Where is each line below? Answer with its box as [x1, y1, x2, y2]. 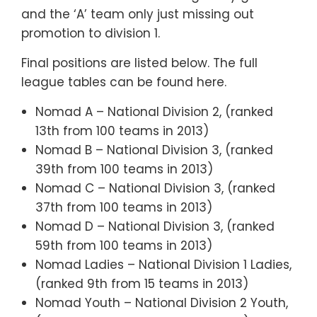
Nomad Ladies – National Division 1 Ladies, [35, 255, 292, 273]
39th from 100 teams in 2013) [35, 160, 213, 178]
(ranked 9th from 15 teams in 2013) [35, 275, 248, 292]
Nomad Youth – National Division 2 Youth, [35, 294, 288, 311]
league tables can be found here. [21, 73, 226, 91]
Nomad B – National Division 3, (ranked [35, 141, 273, 158]
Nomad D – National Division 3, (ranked [35, 217, 275, 235]
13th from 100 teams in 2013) [35, 122, 209, 139]
